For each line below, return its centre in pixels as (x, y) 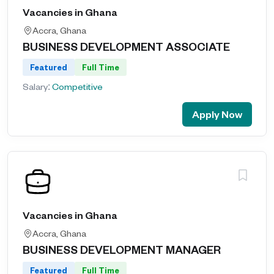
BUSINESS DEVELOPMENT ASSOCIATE (126, 46)
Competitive (77, 87)
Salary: (37, 87)
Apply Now (217, 114)
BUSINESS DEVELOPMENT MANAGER (122, 249)
